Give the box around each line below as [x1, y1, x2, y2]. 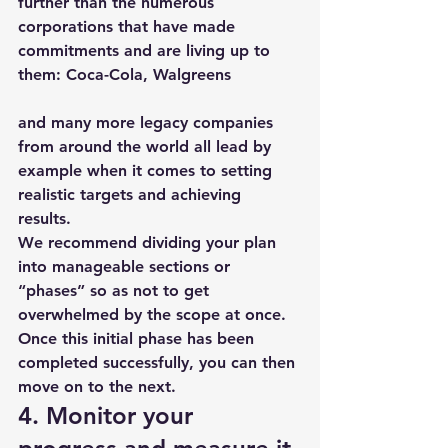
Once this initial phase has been [18, 329, 259, 348]
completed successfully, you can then [18, 353, 300, 372]
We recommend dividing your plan [18, 233, 281, 252]
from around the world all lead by [18, 137, 276, 156]
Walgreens [153, 65, 231, 84]
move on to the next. [18, 377, 176, 396]
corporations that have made [18, 17, 240, 36]
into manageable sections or [18, 257, 235, 276]
